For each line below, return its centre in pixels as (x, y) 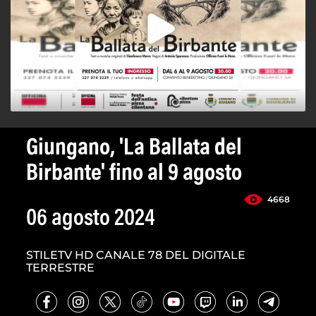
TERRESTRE (60, 268)
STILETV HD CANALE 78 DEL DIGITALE (136, 255)
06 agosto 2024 (91, 220)
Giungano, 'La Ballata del (134, 149)
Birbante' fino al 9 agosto (134, 175)
